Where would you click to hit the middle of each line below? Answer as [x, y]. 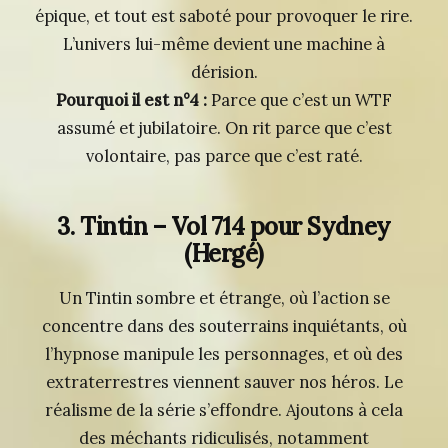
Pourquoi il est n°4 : [131, 100]
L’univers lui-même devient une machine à [224, 44]
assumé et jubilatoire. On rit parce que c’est [224, 128]
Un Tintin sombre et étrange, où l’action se [224, 298]
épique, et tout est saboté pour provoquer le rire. [224, 16]
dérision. [224, 72]
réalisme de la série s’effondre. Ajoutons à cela [224, 410]
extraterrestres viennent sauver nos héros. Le [224, 382]
